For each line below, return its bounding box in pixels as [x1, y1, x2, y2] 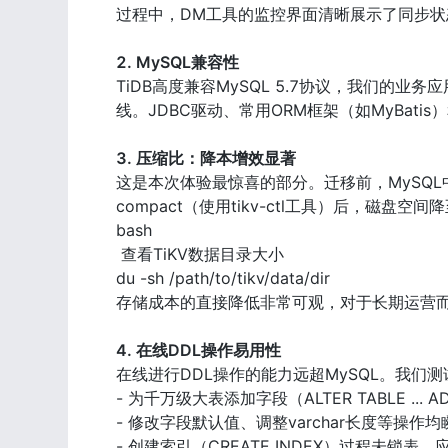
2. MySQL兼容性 [116, 52, 239, 73]
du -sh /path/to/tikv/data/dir [116, 268, 330, 289]
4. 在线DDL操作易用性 [116, 340, 281, 361]
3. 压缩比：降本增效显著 [116, 148, 296, 169]
